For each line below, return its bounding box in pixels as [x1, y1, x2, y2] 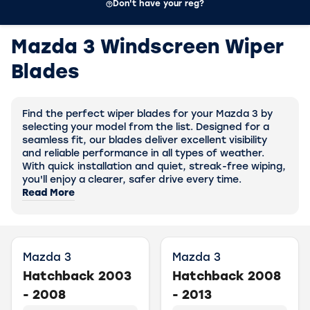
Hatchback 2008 [172, 271, 281, 284]
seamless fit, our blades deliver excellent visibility [22, 136, 267, 146]
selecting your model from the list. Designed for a [22, 122, 269, 133]
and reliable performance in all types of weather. [22, 149, 264, 159]
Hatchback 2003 [23, 271, 131, 284]
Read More [22, 188, 75, 199]
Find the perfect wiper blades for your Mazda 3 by [22, 109, 273, 120]
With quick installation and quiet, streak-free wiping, [22, 162, 286, 172]
